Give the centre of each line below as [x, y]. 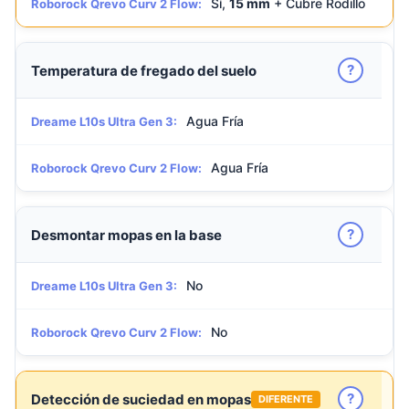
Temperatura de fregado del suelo [144, 70]
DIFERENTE [286, 399]
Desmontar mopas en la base [126, 235]
